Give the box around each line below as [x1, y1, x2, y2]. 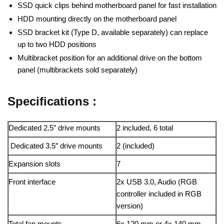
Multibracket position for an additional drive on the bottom [17, 53, 202, 62]
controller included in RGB [116, 189, 201, 198]
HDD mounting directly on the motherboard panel [17, 14, 176, 23]
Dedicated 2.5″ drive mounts [8, 123, 100, 132]
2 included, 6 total [116, 123, 173, 132]
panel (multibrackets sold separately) [17, 65, 137, 74]
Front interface [8, 177, 55, 186]
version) [116, 201, 143, 210]
